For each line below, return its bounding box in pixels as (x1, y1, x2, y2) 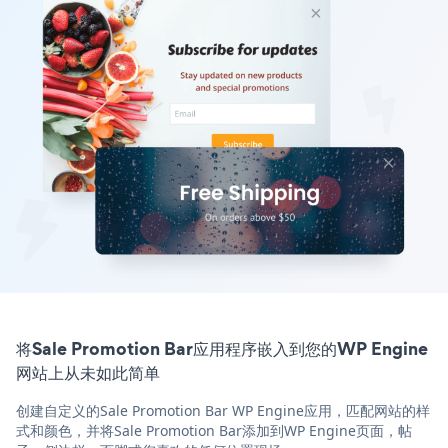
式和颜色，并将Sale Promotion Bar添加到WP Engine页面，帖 (16, 420, 412, 440)
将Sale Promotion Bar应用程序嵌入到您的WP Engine (16, 335, 428, 361)
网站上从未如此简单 (16, 359, 160, 385)
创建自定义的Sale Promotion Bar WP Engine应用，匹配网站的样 (16, 400, 430, 420)
